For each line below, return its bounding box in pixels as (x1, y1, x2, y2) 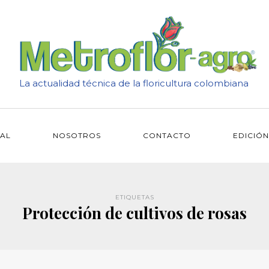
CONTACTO (142, 131, 191, 140)
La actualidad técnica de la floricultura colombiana (19, 77, 249, 89)
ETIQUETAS (115, 193, 154, 201)
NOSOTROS (52, 131, 101, 140)
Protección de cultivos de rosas (22, 202, 247, 223)
